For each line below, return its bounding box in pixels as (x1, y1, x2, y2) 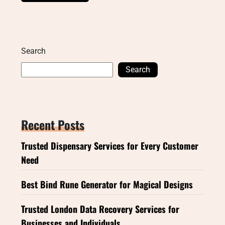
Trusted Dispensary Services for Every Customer (21, 139, 198, 152)
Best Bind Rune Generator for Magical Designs (21, 177, 193, 191)
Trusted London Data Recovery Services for (21, 202, 179, 215)
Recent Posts (21, 115, 84, 134)
